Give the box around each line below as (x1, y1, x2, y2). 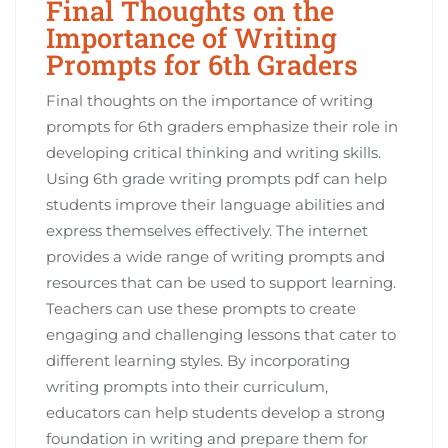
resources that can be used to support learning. (46, 272, 396, 292)
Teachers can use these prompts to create (46, 298, 356, 318)
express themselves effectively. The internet (46, 220, 368, 240)
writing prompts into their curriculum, (46, 376, 328, 396)
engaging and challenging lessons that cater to (46, 324, 396, 344)
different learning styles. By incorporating (46, 350, 350, 370)
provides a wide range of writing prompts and (46, 246, 385, 266)
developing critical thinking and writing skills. (46, 142, 381, 162)
